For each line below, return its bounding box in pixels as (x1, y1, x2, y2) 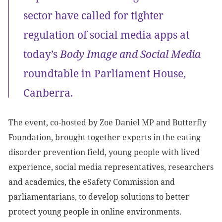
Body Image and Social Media (60, 47, 201, 61)
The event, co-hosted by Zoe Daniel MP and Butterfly (8, 117, 207, 128)
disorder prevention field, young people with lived (8, 147, 200, 158)
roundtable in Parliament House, (23, 66, 186, 80)
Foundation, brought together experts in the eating (8, 132, 201, 143)
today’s (23, 47, 60, 61)
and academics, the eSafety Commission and (8, 176, 175, 187)
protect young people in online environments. (8, 206, 181, 217)
